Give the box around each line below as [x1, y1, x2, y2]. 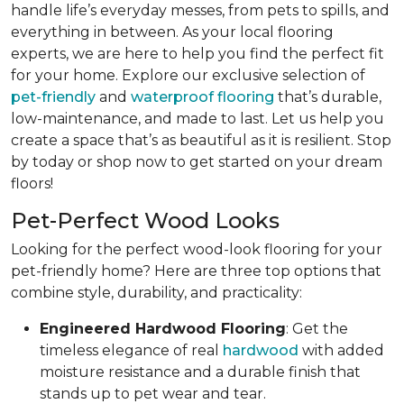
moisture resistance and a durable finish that [40, 363, 361, 381]
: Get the [286, 319, 348, 337]
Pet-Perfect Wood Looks [11, 207, 280, 234]
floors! [11, 174, 53, 192]
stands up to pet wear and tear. [40, 384, 266, 402]
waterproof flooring [131, 87, 274, 106]
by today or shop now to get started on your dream [11, 152, 382, 170]
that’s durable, [274, 87, 381, 106]
